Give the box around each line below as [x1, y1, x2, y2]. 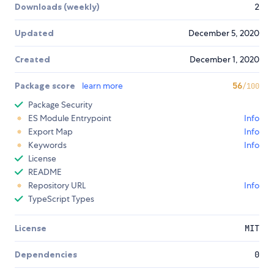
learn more [82, 80, 123, 91]
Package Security [28, 98, 92, 110]
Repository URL [28, 179, 86, 191]
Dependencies [15, 248, 77, 260]
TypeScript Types [28, 193, 94, 204]
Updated [15, 27, 54, 39]
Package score [15, 80, 77, 91]
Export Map [28, 125, 73, 137]
